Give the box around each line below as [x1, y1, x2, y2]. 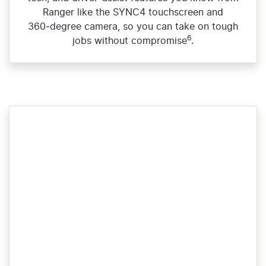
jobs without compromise [72, 36, 187, 46]
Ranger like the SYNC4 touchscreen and [43, 7, 223, 17]
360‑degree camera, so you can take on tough [28, 21, 238, 31]
